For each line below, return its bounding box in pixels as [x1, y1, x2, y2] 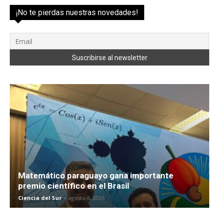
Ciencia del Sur [18, 194, 62, 201]
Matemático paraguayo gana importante [18, 170, 174, 180]
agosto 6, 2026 [68, 194, 105, 201]
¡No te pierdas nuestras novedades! [16, 8, 138, 18]
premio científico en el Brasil [18, 180, 129, 191]
